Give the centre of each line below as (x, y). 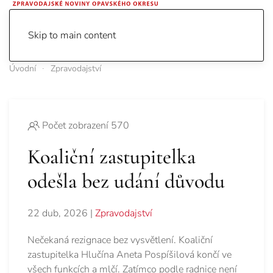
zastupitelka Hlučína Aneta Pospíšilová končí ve (129, 255)
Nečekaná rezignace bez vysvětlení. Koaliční (120, 240)
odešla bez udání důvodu (126, 182)
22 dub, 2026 (58, 214)
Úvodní (23, 69)
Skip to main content (72, 35)
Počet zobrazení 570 (86, 126)
